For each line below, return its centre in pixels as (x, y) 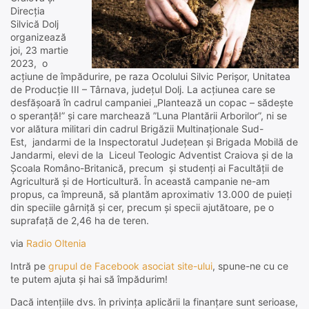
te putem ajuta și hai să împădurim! (89, 279)
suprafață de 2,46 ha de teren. (80, 221)
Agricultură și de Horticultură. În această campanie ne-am (140, 181)
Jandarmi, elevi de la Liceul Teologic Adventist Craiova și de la (152, 155)
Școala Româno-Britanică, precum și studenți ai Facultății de (147, 168)
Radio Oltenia (56, 243)
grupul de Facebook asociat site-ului (130, 266)
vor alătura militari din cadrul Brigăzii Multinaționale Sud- (137, 129)
